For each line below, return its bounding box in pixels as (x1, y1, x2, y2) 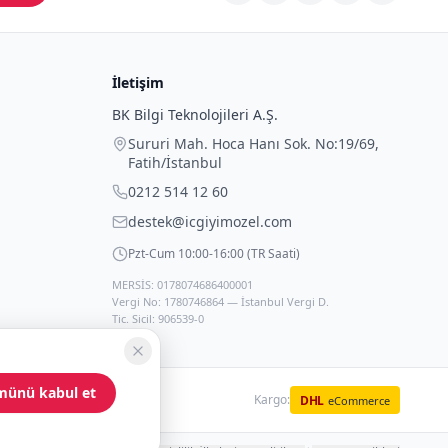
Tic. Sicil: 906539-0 (112, 311, 204, 326)
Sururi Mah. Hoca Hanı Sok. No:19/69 (128, 134, 375, 153)
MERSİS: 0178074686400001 (112, 277, 253, 292)
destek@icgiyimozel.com (128, 212, 292, 231)
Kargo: (253, 391, 290, 408)
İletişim (112, 73, 164, 92)
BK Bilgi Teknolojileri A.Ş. (112, 105, 278, 124)
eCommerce (328, 393, 390, 408)
